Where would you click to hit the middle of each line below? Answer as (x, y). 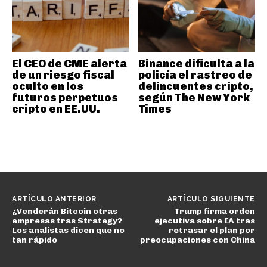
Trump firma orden (214, 211)
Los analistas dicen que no (68, 230)
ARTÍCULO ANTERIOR (54, 199)
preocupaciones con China (197, 240)
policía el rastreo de (195, 75)
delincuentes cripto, (195, 86)
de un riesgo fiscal (63, 75)
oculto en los (48, 86)
